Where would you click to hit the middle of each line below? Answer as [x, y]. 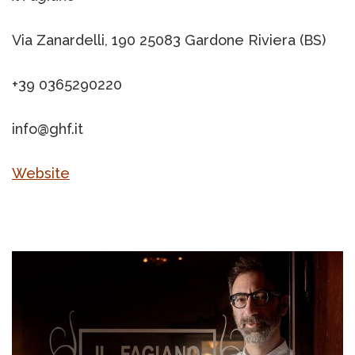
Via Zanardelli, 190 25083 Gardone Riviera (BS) [169, 40]
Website [41, 173]
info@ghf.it [48, 128]
